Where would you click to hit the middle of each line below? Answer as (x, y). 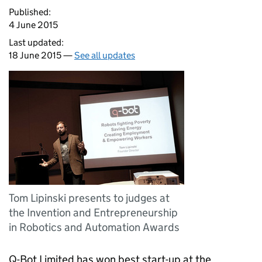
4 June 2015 (33, 25)
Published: (30, 12)
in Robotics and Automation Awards (94, 227)
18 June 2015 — (42, 55)
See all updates (105, 55)
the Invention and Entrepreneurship (93, 213)
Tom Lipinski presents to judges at (89, 198)
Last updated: (36, 42)
